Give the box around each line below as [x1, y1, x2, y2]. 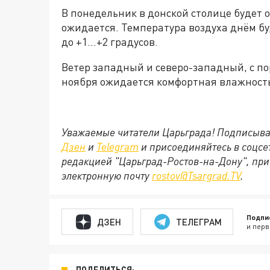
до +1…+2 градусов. [61, 35, 158, 48]
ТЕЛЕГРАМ [175, 216, 222, 227]
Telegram [96, 140, 139, 153]
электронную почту [61, 169, 152, 182]
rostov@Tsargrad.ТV [152, 169, 240, 182]
